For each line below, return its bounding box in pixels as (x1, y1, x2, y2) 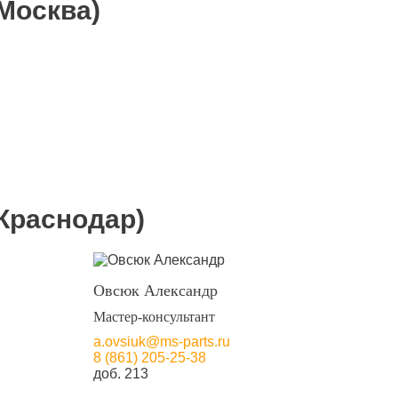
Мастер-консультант (93, 309, 216, 324)
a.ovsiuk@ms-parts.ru (93, 334, 231, 349)
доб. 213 (93, 366, 149, 381)
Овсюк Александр (93, 282, 219, 299)
